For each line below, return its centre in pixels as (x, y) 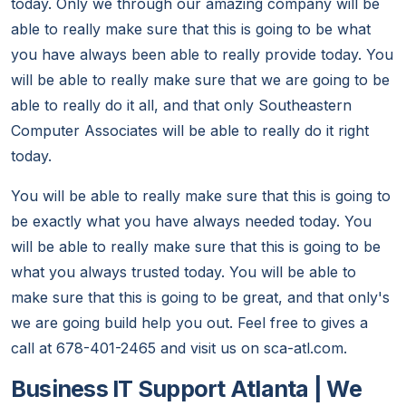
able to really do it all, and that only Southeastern (181, 106)
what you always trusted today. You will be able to (184, 272)
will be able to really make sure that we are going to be (200, 80)
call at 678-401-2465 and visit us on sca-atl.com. (179, 348)
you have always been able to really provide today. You (202, 55)
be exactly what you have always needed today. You (191, 222)
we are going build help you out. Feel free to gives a (189, 323)
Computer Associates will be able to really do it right (190, 131)
